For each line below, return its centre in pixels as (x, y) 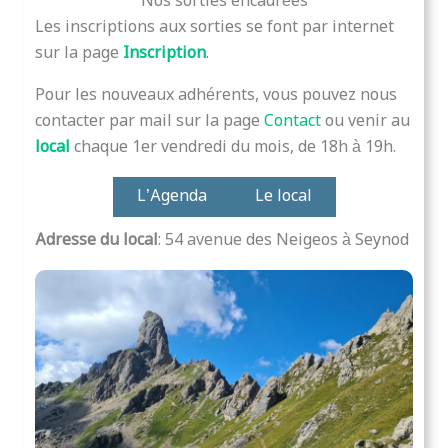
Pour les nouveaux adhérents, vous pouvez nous (215, 95)
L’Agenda (171, 196)
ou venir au (367, 121)
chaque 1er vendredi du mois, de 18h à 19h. (234, 147)
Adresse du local (96, 240)
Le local (283, 196)
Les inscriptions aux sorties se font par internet (214, 27)
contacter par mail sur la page (149, 121)
